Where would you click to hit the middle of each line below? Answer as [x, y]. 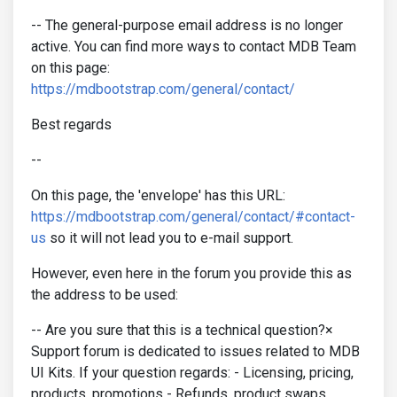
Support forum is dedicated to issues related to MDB [195, 351]
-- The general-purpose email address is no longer [187, 25]
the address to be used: [105, 295]
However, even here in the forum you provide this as [191, 273]
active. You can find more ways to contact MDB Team [194, 47]
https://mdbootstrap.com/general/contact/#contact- [193, 217]
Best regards [71, 125]
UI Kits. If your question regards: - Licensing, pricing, [192, 373]
